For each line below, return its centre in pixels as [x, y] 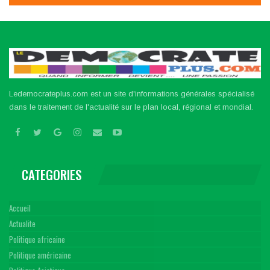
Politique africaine [37, 240]
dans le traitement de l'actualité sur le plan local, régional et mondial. [131, 107]
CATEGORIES [52, 174]
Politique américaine [40, 255]
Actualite [22, 224]
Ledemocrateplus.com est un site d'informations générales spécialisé [132, 94]
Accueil [20, 208]
